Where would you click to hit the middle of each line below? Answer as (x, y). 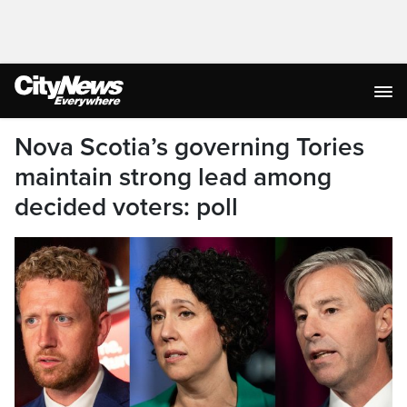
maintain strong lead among (173, 177)
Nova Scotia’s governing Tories (189, 147)
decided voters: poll (126, 207)
